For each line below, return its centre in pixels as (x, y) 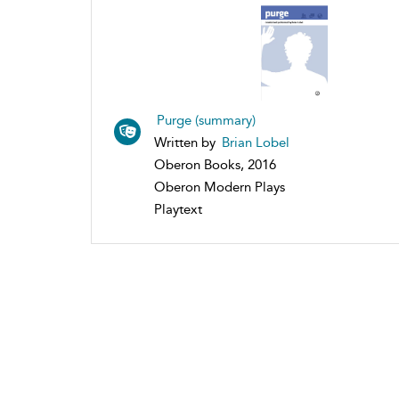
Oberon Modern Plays (220, 187)
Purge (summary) (206, 120)
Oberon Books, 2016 (215, 164)
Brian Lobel (256, 142)
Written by (187, 142)
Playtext (178, 209)
